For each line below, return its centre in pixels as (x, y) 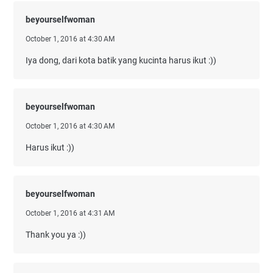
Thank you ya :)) (56, 235)
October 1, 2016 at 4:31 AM (70, 214)
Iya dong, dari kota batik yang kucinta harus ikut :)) (121, 61)
